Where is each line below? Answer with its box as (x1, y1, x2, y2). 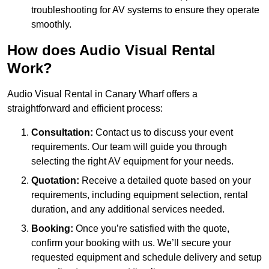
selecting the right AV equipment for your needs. (31, 156, 234, 167)
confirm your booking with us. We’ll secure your (31, 238, 231, 249)
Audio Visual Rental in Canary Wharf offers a (7, 89, 198, 100)
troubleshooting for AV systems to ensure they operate (31, 5, 259, 16)
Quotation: (31, 175, 79, 186)
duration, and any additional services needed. (31, 204, 225, 215)
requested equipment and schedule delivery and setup (31, 252, 262, 263)
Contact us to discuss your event (93, 127, 233, 138)
